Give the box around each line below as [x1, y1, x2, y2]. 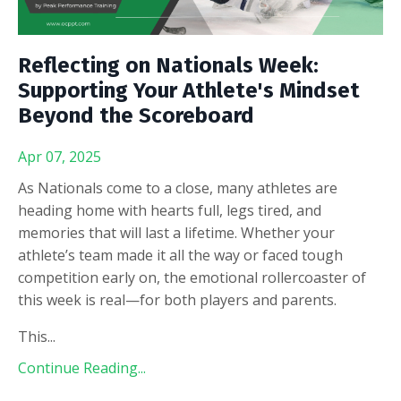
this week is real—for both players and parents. [18, 289, 337, 310]
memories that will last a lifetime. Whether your [18, 222, 335, 243]
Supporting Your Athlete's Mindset [18, 77, 360, 103]
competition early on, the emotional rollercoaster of [18, 267, 366, 287]
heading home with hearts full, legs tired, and [18, 200, 321, 220]
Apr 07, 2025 [18, 146, 101, 166]
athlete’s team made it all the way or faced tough [18, 244, 343, 265]
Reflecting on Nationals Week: [18, 52, 319, 78]
